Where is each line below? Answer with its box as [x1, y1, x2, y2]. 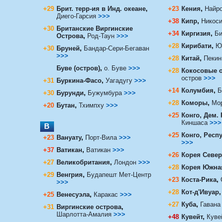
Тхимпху [78, 101, 104, 109]
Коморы [181, 99, 208, 107]
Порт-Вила [85, 133, 117, 141]
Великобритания [56, 158, 110, 166]
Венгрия [56, 170, 83, 178]
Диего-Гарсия [56, 12, 98, 20]
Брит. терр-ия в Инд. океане [56, 4, 146, 12]
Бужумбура [87, 89, 122, 97]
